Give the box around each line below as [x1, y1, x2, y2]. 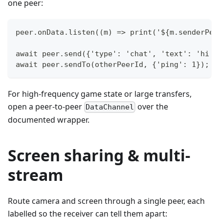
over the [135, 101, 169, 112]
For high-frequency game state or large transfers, [8, 88, 192, 99]
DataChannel [86, 102, 134, 111]
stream [8, 164, 63, 185]
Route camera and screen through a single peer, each [8, 195, 205, 206]
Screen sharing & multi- [8, 144, 190, 166]
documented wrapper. [8, 114, 89, 125]
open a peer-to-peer [8, 101, 84, 112]
